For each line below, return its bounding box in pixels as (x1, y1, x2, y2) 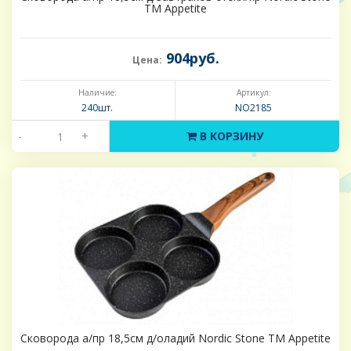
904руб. (161, 49, 219, 68)
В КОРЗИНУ (196, 128, 263, 144)
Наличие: (78, 87, 117, 99)
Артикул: (236, 87, 271, 99)
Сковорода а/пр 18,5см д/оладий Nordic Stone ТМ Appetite (20, 331, 331, 346)
